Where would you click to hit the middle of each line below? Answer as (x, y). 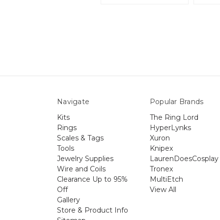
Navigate (73, 102)
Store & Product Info (93, 210)
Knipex (161, 149)
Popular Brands (177, 102)
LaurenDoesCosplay (184, 159)
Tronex (161, 169)
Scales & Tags (80, 138)
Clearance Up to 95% (92, 179)
